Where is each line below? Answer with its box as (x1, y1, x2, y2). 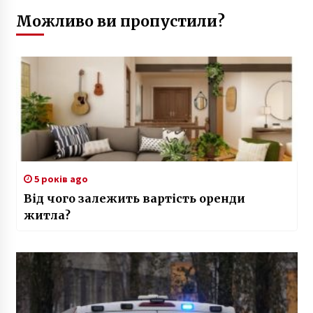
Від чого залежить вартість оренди (23, 191, 245, 205)
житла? (23, 208, 71, 222)
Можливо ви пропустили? (15, 11, 225, 31)
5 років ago (31, 172, 88, 185)
